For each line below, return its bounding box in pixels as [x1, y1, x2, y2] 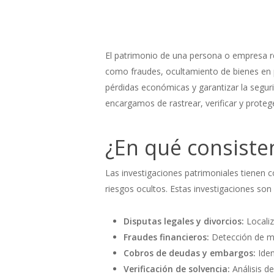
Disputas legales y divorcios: [124, 215, 244, 227]
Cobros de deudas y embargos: [124, 247, 256, 259]
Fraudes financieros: [124, 231, 209, 243]
